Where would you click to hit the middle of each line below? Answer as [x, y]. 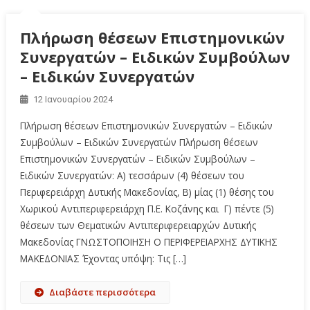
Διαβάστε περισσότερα [102, 292]
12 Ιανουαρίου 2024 [73, 99]
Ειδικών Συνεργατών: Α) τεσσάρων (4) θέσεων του [132, 175]
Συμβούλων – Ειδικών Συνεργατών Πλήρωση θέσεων [139, 142]
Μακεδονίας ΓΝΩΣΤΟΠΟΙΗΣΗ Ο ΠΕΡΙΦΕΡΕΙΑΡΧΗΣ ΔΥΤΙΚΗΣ [148, 241]
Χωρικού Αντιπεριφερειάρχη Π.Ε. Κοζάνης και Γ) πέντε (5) [147, 208]
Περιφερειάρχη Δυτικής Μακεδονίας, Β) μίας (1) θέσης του [147, 192]
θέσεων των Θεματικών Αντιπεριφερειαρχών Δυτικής [138, 225]
